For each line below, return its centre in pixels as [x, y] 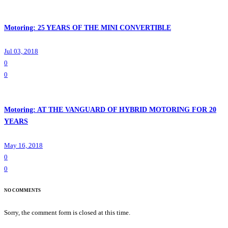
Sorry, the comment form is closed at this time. [67, 213]
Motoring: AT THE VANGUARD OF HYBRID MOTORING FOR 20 [110, 110]
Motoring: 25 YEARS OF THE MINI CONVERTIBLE [88, 27]
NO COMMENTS [22, 190]
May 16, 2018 [23, 145]
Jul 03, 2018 [21, 51]
